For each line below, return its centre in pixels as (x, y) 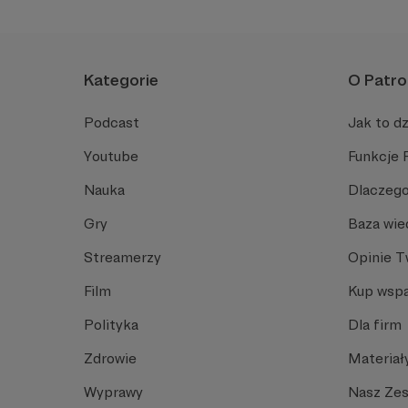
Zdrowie (110, 358)
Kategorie (121, 79)
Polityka (111, 324)
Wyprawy (113, 392)
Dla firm (375, 324)
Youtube (111, 156)
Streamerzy (122, 257)
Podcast (112, 122)
